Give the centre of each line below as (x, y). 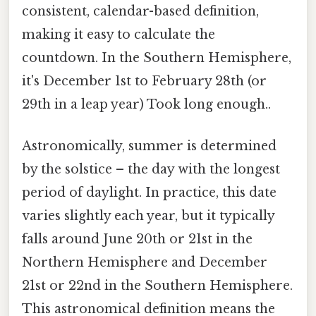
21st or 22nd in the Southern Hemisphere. (157, 286)
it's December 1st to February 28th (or (144, 81)
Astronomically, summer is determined (149, 146)
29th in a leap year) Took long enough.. (146, 104)
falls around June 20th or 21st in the (137, 239)
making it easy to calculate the (119, 34)
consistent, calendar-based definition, (140, 11)
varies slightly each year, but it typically (148, 216)
